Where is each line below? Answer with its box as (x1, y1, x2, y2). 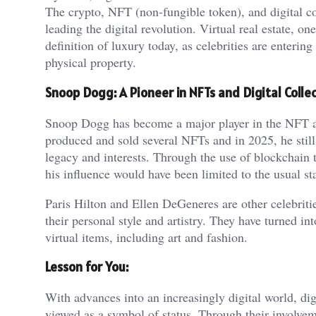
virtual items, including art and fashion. (45, 228, 248, 245)
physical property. (45, 54, 136, 71)
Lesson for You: (45, 258, 128, 276)
